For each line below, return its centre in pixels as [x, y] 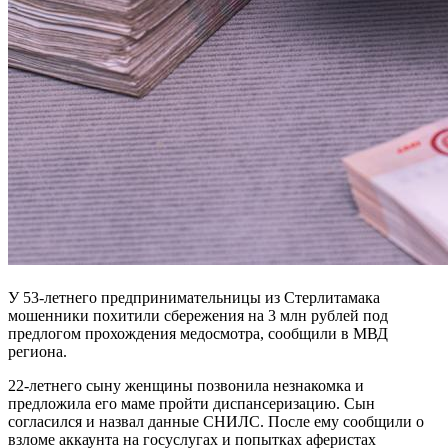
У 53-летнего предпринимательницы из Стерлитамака [194, 297]
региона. [37, 351]
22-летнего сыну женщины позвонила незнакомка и [186, 385]
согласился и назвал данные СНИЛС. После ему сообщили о [216, 421]
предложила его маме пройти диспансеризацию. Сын [191, 403]
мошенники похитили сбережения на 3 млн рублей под [198, 315]
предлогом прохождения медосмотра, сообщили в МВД [198, 333]
